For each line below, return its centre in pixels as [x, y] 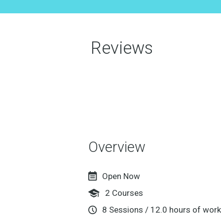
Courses [127, 193]
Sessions [126, 209]
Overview [117, 147]
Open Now [121, 176]
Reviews [122, 48]
